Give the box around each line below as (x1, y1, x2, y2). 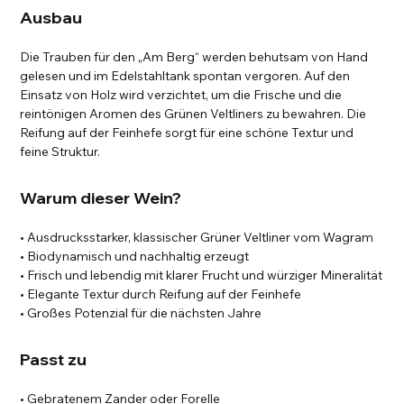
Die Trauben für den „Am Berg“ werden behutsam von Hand (20, 49, 369, 66)
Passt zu (20, 349, 87, 371)
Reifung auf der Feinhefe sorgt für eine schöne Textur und (20, 124, 354, 142)
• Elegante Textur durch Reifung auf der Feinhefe (20, 286, 302, 303)
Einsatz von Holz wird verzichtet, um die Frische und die (20, 87, 343, 104)
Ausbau (20, 7, 83, 29)
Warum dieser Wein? (20, 188, 182, 209)
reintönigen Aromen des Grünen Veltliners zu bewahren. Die (20, 106, 367, 123)
